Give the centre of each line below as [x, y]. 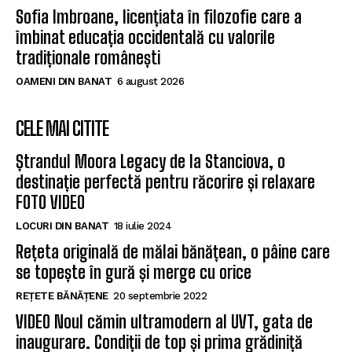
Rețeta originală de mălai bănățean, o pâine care [173, 252]
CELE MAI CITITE [62, 129]
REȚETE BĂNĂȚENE [62, 296]
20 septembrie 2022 [160, 296]
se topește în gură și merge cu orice [134, 273]
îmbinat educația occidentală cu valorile [145, 38]
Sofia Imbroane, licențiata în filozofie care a [159, 17]
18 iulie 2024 [142, 226]
